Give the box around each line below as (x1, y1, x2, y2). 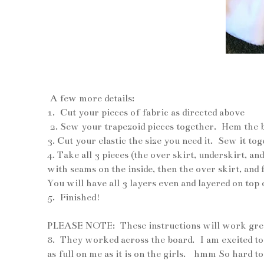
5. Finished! (47, 192, 100, 203)
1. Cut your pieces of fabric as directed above (47, 107, 245, 118)
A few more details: (47, 93, 134, 104)
